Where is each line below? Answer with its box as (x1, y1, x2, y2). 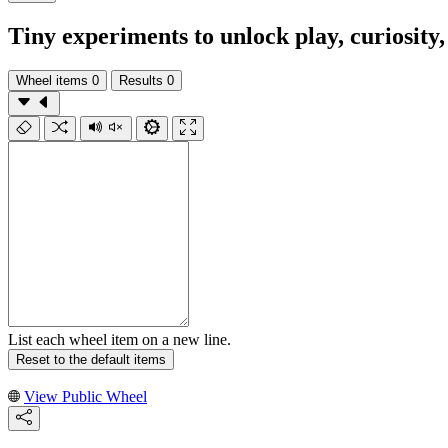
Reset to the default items (16, 351, 166, 367)
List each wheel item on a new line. (8, 330, 231, 348)
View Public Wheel (24, 387, 147, 405)
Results (119, 72, 163, 88)
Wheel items (16, 72, 88, 88)
